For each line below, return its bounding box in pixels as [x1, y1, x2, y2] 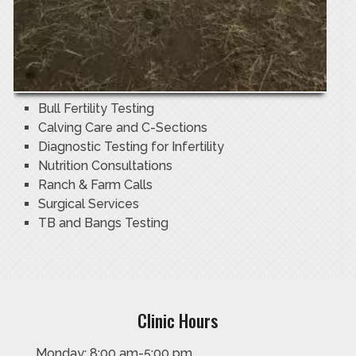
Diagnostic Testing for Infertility [37, 139, 224, 155]
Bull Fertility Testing [37, 101, 154, 117]
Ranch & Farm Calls [37, 177, 153, 193]
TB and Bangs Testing [37, 215, 168, 231]
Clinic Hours [137, 308, 219, 334]
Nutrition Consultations [37, 158, 172, 174]
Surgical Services [37, 196, 139, 212]
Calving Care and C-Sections [37, 120, 207, 136]
